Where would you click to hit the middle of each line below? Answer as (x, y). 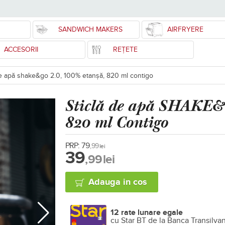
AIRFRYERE (185, 29)
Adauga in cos (118, 182)
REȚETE (125, 49)
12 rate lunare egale (147, 212)
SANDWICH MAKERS (91, 29)
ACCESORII (21, 49)
